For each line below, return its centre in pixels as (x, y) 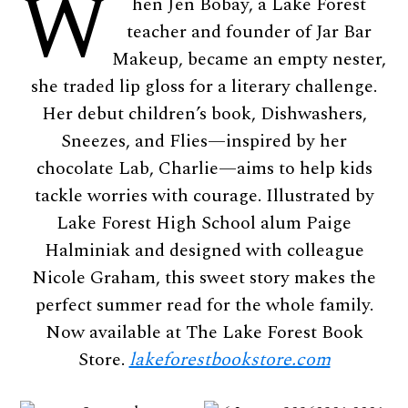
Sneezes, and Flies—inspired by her (204, 141)
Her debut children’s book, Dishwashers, (204, 113)
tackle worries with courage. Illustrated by (204, 195)
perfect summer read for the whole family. (204, 305)
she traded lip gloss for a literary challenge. (204, 86)
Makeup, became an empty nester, (249, 59)
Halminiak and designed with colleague (204, 250)
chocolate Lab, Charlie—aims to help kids (204, 168)
